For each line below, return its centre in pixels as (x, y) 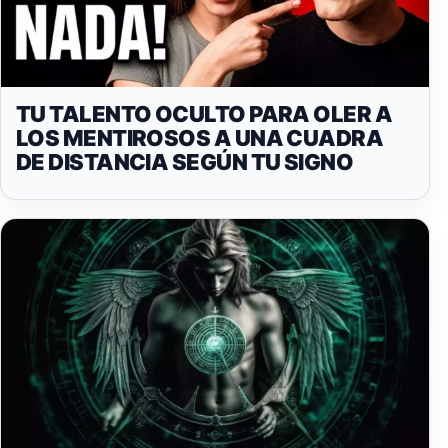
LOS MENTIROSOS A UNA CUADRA (200, 138)
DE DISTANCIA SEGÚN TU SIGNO (185, 162)
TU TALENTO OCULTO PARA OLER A (204, 114)
